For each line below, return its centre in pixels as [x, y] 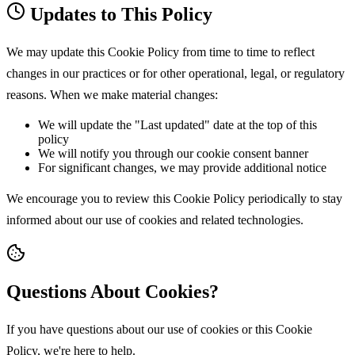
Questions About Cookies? [113, 292]
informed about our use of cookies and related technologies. [155, 220]
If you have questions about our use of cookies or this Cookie [159, 330]
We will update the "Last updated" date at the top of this [177, 125]
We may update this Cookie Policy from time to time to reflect [160, 52]
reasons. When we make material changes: [112, 95]
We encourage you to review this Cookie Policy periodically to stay [174, 199]
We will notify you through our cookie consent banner [173, 154]
